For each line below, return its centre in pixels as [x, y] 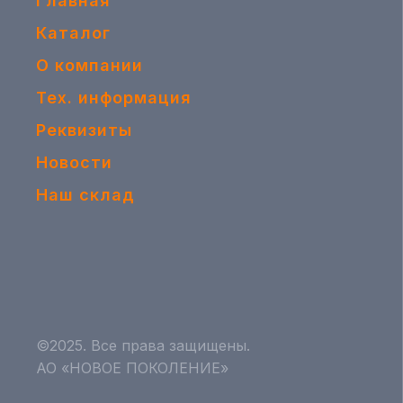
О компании [89, 65]
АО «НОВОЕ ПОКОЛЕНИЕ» [132, 368]
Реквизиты [84, 130]
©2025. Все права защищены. [143, 345]
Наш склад [85, 195]
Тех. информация [113, 98]
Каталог [73, 33]
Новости [74, 162]
